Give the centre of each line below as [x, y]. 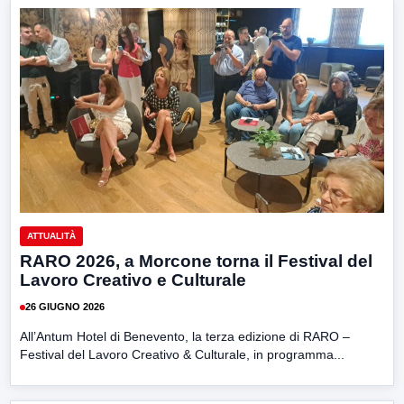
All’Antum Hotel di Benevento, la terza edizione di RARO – [185, 336]
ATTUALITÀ [51, 235]
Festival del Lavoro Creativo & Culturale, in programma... [182, 354]
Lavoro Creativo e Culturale [133, 280]
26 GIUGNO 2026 [65, 307]
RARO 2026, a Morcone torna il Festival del [196, 261]
